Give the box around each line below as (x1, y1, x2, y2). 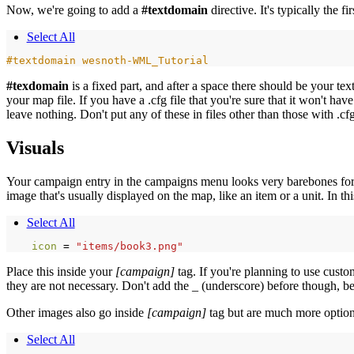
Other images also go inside (6, 306, 147, 320)
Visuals (6, 137, 64, 159)
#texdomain (6, 79, 69, 93)
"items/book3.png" (76, 240, 183, 253)
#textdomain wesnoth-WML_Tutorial (6, 55, 209, 67)
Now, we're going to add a (6, 3, 141, 17)
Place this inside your (6, 265, 115, 279)
